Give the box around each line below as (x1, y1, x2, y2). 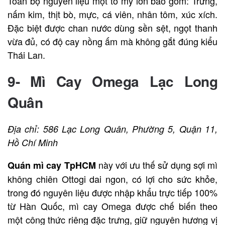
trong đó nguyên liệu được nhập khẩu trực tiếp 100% (8, 186, 217, 199)
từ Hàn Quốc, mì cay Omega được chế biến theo (8, 199, 217, 213)
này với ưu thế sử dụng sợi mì (95, 158, 218, 172)
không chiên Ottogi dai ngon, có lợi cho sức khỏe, (8, 172, 217, 186)
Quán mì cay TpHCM (8, 159, 96, 172)
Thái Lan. (8, 48, 45, 62)
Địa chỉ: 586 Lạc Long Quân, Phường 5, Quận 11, (8, 123, 217, 136)
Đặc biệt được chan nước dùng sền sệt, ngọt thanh (8, 21, 217, 35)
